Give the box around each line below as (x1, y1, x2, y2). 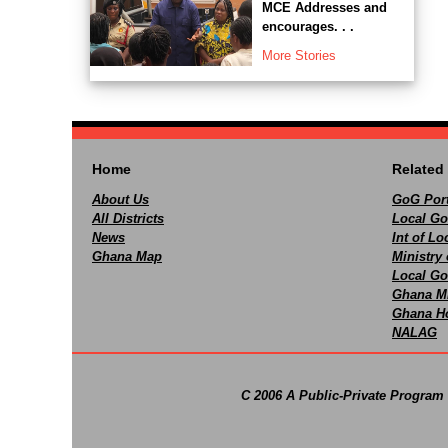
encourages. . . (261, 18, 354, 34)
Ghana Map (92, 248, 162, 264)
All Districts (92, 210, 164, 226)
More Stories (261, 47, 336, 63)
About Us (92, 191, 149, 207)
